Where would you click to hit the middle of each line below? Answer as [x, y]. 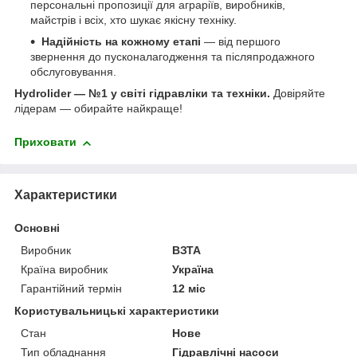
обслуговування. [73, 72]
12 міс [189, 288]
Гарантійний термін [71, 288]
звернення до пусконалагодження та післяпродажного [173, 57]
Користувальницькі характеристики [117, 310]
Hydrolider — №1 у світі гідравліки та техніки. [142, 94]
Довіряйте [298, 94]
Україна [193, 269]
